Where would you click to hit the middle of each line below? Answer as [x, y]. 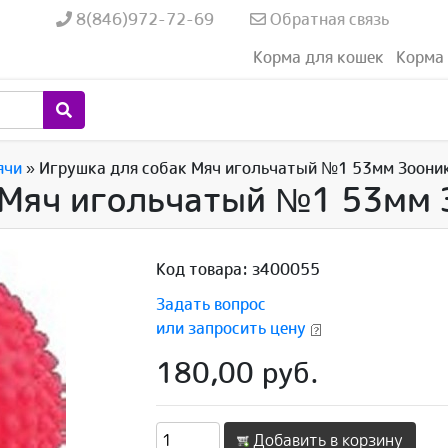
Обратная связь [327, 19]
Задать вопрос [211, 304]
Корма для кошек [318, 56]
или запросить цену [231, 328]
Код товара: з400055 [238, 269]
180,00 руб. [238, 373]
